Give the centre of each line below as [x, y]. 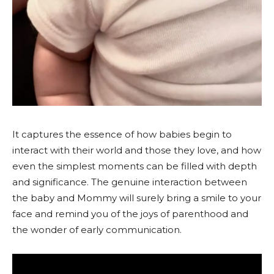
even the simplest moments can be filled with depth [135, 166]
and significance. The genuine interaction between [130, 182]
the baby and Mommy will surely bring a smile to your [137, 198]
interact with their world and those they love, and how [137, 150]
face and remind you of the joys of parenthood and [130, 213]
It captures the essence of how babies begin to [122, 134]
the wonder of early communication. [97, 229]
